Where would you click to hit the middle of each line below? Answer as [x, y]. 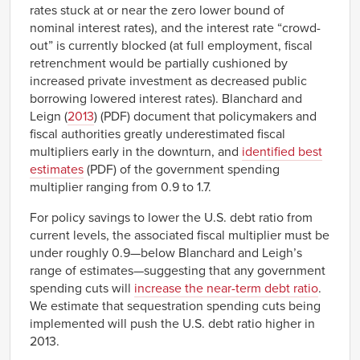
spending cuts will [82, 288]
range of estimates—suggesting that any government [178, 270]
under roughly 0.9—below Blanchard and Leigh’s [166, 253]
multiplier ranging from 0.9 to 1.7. [121, 187]
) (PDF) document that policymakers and [205, 116]
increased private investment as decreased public [168, 81]
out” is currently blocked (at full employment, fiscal [171, 45]
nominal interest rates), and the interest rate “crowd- [175, 28]
